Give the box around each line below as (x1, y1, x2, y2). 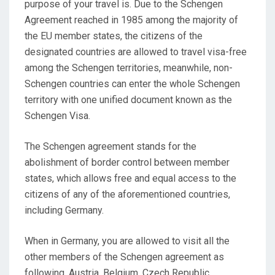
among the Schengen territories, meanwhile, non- (25, 61, 233, 74)
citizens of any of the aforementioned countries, (25, 188, 230, 200)
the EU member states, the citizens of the (25, 29, 203, 42)
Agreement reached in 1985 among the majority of (25, 14, 238, 26)
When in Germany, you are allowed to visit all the (25, 234, 230, 247)
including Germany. (25, 204, 104, 216)
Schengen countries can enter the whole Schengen (25, 77, 240, 90)
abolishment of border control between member (25, 156, 230, 168)
